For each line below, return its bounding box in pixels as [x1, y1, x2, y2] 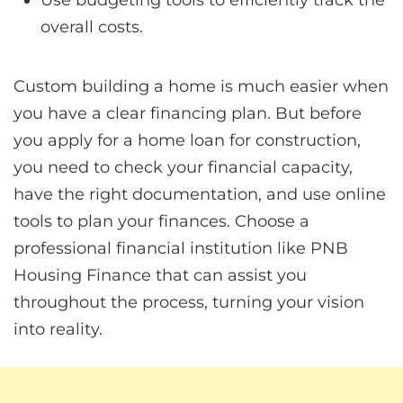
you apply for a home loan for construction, [13, 130, 361, 150]
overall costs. [40, 16, 143, 37]
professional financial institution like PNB [13, 237, 348, 258]
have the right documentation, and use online [13, 184, 386, 204]
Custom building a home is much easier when [13, 76, 389, 96]
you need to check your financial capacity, [13, 157, 353, 177]
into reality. [13, 318, 103, 339]
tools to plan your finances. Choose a [13, 210, 309, 231]
